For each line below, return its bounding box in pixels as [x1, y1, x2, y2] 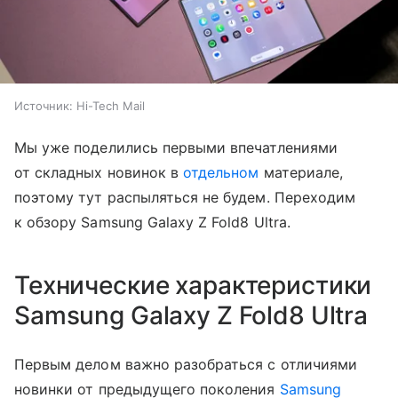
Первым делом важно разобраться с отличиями [14, 354, 358, 373]
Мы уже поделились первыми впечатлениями [14, 138, 338, 156]
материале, [259, 163, 344, 181]
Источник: [14, 98, 73, 113]
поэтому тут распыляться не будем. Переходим [14, 187, 356, 206]
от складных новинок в [14, 163, 184, 181]
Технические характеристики [14, 269, 372, 300]
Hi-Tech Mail [76, 98, 145, 113]
